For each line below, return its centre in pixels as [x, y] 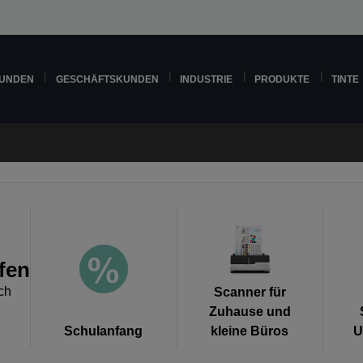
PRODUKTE [282, 79]
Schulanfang [104, 331]
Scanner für [250, 293]
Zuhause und [250, 312]
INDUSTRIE [207, 79]
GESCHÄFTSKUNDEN [107, 79]
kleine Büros [250, 331]
